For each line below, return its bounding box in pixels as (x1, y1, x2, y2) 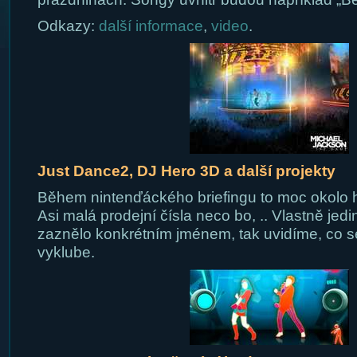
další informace (98, 18, 203, 34)
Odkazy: (37, 18, 99, 34)
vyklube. (37, 244, 95, 261)
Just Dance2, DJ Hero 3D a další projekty (37, 163, 335, 179)
